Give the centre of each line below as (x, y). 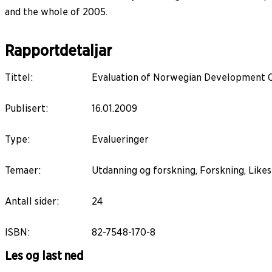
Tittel (18, 77)
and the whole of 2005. (56, 12)
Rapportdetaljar (58, 50)
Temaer (22, 170)
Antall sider (31, 201)
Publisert (25, 108)
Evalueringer (120, 139)
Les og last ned (44, 256)
